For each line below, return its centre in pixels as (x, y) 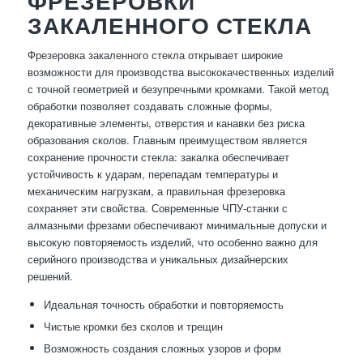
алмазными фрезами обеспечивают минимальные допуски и (177, 225)
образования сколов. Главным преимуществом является (167, 140)
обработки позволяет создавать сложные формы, (149, 106)
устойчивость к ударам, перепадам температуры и (152, 174)
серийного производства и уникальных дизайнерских (158, 259)
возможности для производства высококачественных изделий (180, 72)
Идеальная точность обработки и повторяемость (163, 305)
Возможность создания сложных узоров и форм (162, 348)
